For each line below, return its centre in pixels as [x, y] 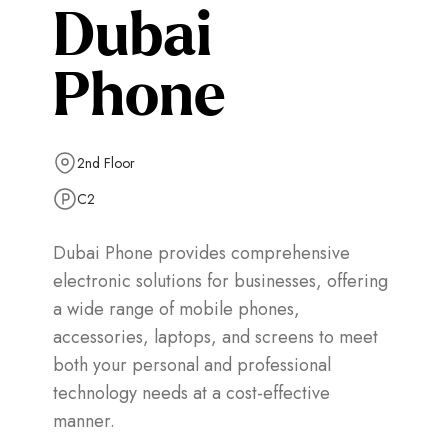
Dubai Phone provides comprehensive [201, 253]
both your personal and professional [191, 365]
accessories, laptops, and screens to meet [215, 337]
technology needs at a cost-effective [191, 393]
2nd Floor [105, 163]
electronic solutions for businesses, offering [220, 281]
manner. [83, 421]
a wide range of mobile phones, [176, 309]
